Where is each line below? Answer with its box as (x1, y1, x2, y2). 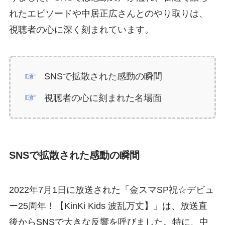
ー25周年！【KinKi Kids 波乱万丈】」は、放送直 (9, 201, 207, 211)
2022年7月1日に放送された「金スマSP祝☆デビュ (9, 185, 214, 195)
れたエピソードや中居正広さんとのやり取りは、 (9, 9, 208, 19)
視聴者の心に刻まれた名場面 (44, 92, 162, 103)
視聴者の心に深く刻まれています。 (9, 25, 154, 35)
